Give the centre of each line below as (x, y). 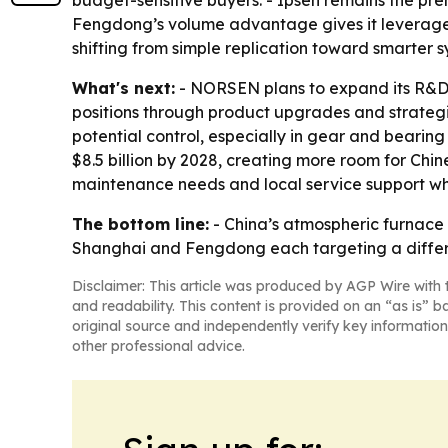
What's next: (123, 88)
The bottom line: (140, 224)
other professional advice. (158, 346)
